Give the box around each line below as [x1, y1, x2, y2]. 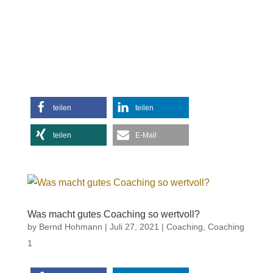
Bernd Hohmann [38, 221, 102, 232]
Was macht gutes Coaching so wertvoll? [27, 207, 200, 220]
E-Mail [135, 130, 157, 140]
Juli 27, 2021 [109, 221, 159, 232]
